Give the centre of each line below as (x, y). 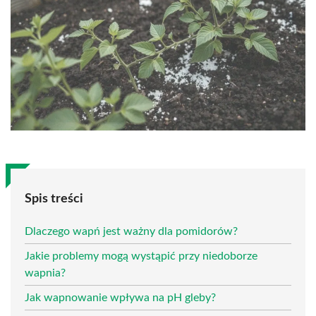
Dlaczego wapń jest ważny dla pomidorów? (131, 231)
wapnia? (45, 273)
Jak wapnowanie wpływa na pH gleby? (120, 297)
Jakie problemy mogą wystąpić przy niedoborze (141, 256)
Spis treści (54, 199)
